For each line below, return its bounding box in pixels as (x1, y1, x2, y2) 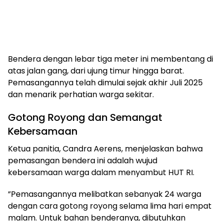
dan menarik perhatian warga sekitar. (8, 89, 154, 101)
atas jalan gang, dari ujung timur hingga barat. (8, 65, 184, 77)
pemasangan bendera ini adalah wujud (8, 155, 157, 167)
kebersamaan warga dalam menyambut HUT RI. (8, 167, 194, 179)
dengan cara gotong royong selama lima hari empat (8, 200, 212, 212)
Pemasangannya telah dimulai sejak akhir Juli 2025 (8, 77, 203, 89)
